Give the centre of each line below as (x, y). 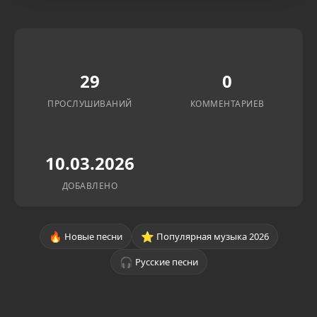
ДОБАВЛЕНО (90, 186)
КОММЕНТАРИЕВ (227, 104)
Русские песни (166, 261)
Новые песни (93, 236)
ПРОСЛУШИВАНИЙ (90, 104)
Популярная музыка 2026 (212, 236)
